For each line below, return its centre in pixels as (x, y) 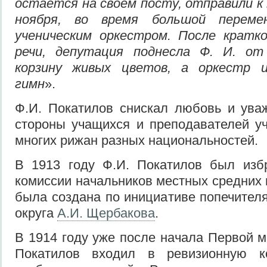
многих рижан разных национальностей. (136, 140)
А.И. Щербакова (106, 213)
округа (36, 213)
